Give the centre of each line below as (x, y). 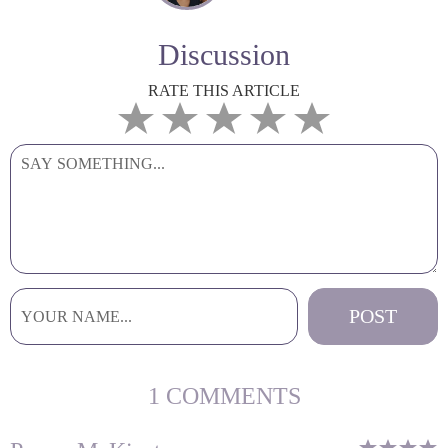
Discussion (224, 54)
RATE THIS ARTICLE (224, 90)
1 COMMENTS (224, 396)
